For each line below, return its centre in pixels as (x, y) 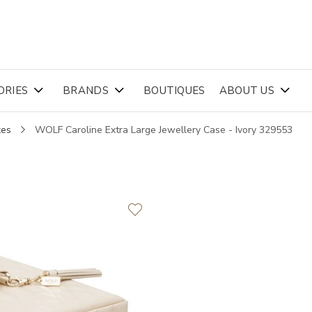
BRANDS (86, 91)
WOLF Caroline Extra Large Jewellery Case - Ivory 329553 (163, 130)
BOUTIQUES (174, 91)
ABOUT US (247, 91)
